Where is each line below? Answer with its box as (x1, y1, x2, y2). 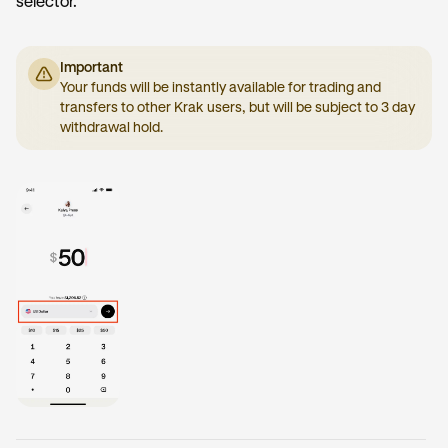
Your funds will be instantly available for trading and (60, 81, 381, 95)
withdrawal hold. (60, 121, 163, 135)
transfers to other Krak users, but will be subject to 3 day (60, 101, 415, 115)
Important (60, 61, 123, 75)
